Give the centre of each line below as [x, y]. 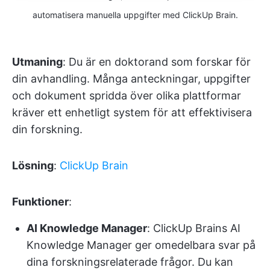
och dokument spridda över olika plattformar [127, 95]
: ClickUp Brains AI [194, 228]
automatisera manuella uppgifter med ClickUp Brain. [135, 14]
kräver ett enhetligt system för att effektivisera [132, 112]
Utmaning [37, 61]
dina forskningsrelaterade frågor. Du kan [130, 262]
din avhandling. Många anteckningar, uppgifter [131, 78]
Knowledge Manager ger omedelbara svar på [141, 245]
